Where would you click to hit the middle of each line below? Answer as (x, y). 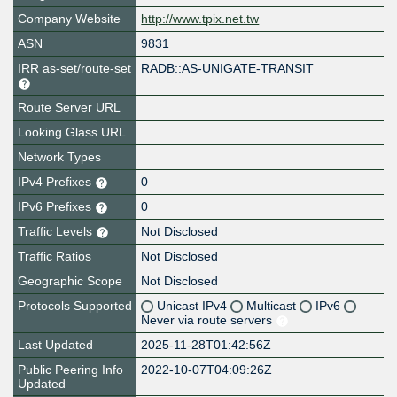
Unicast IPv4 (194, 306)
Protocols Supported (75, 306)
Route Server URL (69, 108)
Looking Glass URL (72, 132)
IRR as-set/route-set (74, 69)
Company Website (69, 19)
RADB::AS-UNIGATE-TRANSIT (228, 69)
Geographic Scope (70, 281)
